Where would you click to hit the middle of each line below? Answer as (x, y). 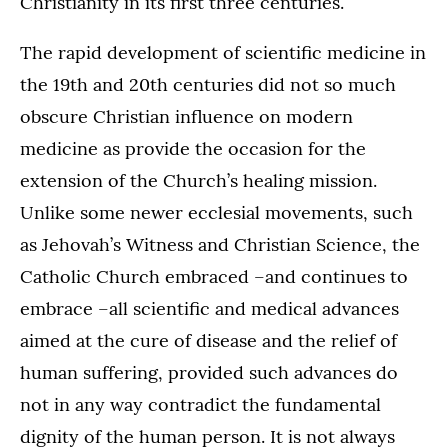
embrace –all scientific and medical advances (209, 308)
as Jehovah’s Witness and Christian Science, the (220, 244)
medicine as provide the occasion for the (193, 148)
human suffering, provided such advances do (209, 372)
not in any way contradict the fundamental (200, 404)
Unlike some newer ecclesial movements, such (216, 212)
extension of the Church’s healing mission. (198, 180)
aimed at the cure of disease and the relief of (208, 340)
